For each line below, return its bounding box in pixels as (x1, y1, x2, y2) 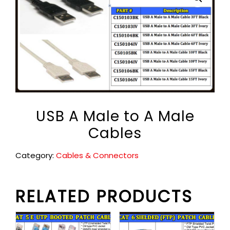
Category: (15, 150, 56, 161)
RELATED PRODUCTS (15, 185, 193, 208)
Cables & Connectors (56, 150, 139, 161)
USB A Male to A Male (35, 106, 195, 127)
